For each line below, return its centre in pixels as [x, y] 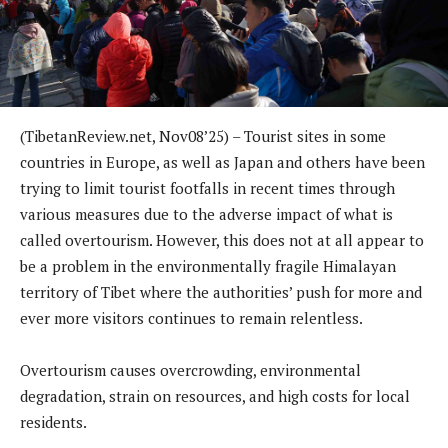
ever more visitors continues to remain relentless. [191, 317]
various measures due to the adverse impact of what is [206, 213]
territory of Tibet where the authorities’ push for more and [221, 291]
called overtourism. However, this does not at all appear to [222, 239]
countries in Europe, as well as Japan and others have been [222, 161]
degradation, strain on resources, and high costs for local [215, 395]
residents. [53, 421]
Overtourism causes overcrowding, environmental [190, 369]
